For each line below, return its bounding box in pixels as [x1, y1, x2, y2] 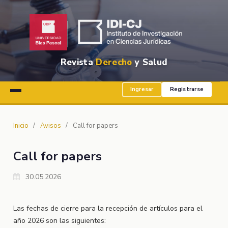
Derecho [96, 56, 132, 68]
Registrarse [169, 85, 204, 93]
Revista [60, 56, 96, 68]
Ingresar [130, 85, 154, 93]
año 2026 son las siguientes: [13, 215, 106, 225]
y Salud [132, 56, 168, 68]
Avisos [40, 121, 61, 130]
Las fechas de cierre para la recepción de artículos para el [13, 203, 203, 213]
